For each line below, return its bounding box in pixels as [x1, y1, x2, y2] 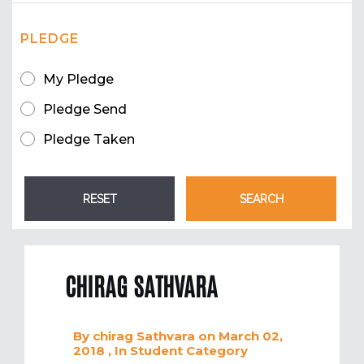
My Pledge [43, 71, 114, 88]
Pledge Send [43, 102, 127, 118]
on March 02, [198, 328, 283, 344]
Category [183, 343, 248, 359]
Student [130, 343, 183, 359]
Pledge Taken [43, 132, 135, 148]
